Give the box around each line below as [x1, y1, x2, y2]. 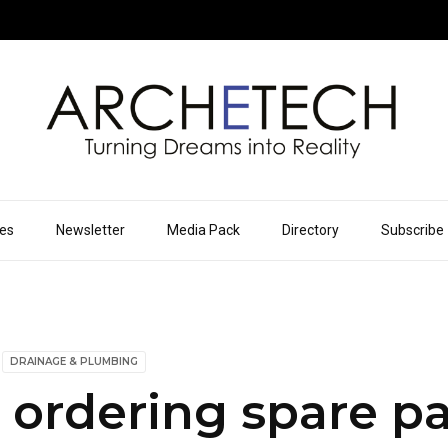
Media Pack [166, 222, 240, 238]
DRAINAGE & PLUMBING [10, 355, 139, 368]
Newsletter [55, 222, 125, 238]
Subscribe [380, 222, 444, 238]
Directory [281, 222, 339, 238]
